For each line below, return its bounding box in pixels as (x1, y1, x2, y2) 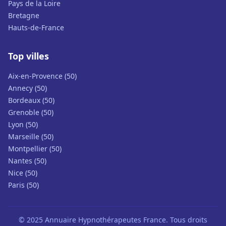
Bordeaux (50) (8, 95, 54, 105)
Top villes (8, 50, 49, 62)
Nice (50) (8, 168, 37, 178)
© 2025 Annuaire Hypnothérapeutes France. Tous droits (19, 215, 207, 224)
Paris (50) (8, 180, 39, 190)
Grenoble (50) (8, 107, 53, 117)
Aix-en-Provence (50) (8, 71, 77, 81)
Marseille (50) (8, 132, 53, 141)
